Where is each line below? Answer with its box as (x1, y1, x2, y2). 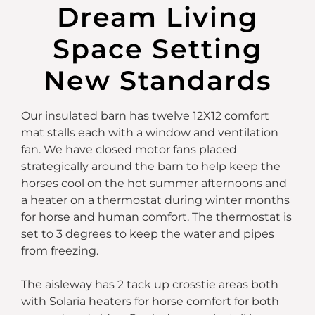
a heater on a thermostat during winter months (21, 193, 290, 207)
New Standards (43, 63, 272, 97)
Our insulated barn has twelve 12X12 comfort (21, 108, 269, 122)
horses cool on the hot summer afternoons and (21, 176, 287, 190)
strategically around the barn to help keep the (21, 159, 281, 173)
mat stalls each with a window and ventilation (21, 125, 278, 139)
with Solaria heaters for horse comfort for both (21, 294, 279, 308)
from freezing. (21, 243, 98, 257)
